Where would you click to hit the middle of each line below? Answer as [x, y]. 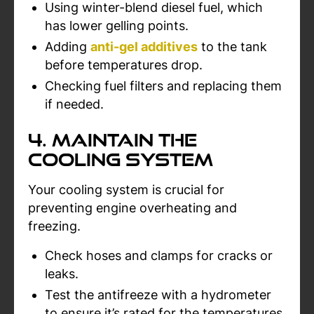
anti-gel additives [144, 47]
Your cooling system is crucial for [126, 190]
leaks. [62, 274]
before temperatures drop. [124, 65]
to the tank [232, 47]
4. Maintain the [112, 140]
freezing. [54, 226]
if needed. [74, 104]
